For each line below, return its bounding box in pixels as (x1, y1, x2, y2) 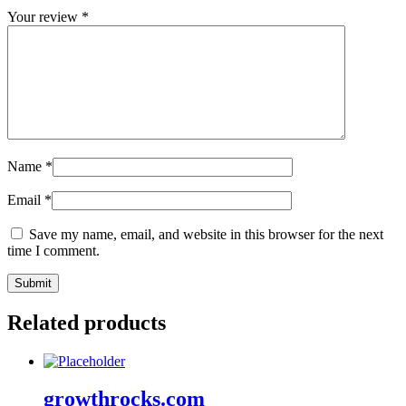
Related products (7, 310, 166, 334)
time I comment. (7, 242, 100, 258)
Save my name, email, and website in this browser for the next (29, 226, 383, 242)
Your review (7, 8, 82, 24)
